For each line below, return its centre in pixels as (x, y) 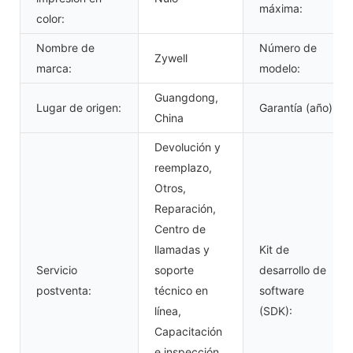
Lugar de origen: (79, 107)
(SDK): (276, 310)
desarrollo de (293, 269)
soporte (174, 269)
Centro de (180, 229)
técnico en (181, 290)
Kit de (274, 249)
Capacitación (188, 331)
